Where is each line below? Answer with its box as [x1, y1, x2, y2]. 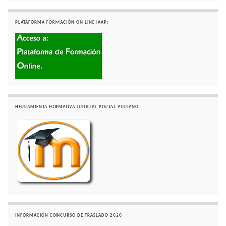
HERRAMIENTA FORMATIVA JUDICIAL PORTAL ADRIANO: [15, 105, 140, 110]
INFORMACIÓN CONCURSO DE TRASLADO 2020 [15, 213, 122, 218]
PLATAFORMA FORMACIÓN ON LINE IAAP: [15, 20, 108, 25]
